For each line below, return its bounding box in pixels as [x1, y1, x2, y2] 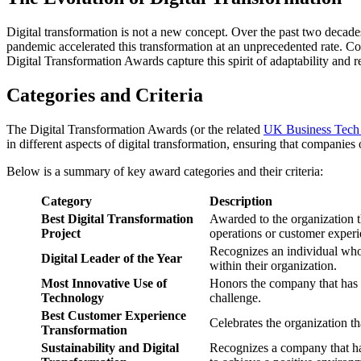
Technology [41, 290, 104, 305]
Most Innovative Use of [41, 276, 167, 290]
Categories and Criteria [6, 84, 203, 106]
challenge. [210, 290, 261, 305]
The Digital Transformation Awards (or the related [6, 122, 263, 136]
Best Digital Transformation [41, 211, 193, 226]
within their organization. [210, 258, 337, 272]
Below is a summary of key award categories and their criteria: [6, 164, 323, 178]
